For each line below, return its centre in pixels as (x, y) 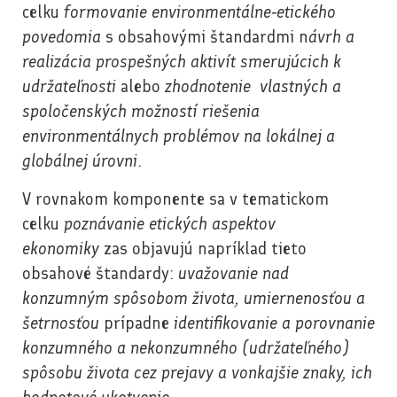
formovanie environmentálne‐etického (200, 12)
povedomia (62, 37)
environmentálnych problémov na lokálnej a (179, 136)
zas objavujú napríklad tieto (203, 248)
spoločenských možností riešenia (141, 112)
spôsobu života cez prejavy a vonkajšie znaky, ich (197, 372)
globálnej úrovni (80, 161)
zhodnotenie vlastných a (253, 87)
